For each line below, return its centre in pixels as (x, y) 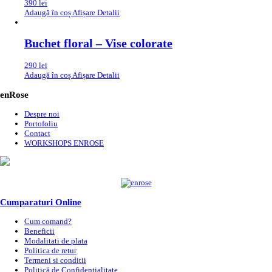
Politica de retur (50, 251)
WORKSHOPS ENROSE (64, 143)
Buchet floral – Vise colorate (98, 44)
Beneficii (39, 231)
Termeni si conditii (55, 260)
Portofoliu (41, 123)
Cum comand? (48, 222)
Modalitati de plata (56, 241)
